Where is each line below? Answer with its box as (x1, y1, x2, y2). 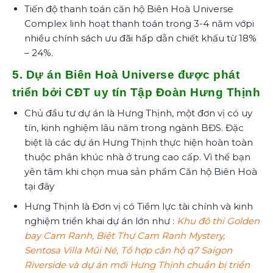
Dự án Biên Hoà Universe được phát (26, 68, 239, 81)
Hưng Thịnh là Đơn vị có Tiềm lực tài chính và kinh (24, 200, 253, 212)
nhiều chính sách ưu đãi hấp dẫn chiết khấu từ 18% (24, 32, 257, 44)
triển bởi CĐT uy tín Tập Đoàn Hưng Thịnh (12, 85, 260, 99)
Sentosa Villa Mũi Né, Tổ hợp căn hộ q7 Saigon (24, 244, 232, 256)
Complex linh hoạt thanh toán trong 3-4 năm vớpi (24, 17, 254, 29)
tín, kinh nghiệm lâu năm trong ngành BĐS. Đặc (24, 121, 244, 133)
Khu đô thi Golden (176, 214, 260, 227)
